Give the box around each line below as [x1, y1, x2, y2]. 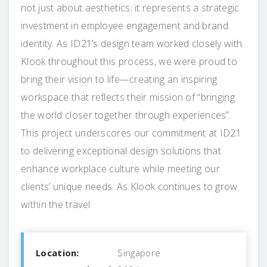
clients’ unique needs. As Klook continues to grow [21, 179, 238, 193]
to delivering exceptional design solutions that [21, 144, 222, 157]
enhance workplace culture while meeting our [21, 162, 220, 175]
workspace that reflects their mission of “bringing [21, 90, 235, 104]
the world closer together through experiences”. [21, 108, 232, 122]
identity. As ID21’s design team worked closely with [21, 36, 243, 50]
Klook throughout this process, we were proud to [21, 54, 238, 68]
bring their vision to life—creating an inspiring [21, 72, 218, 86]
